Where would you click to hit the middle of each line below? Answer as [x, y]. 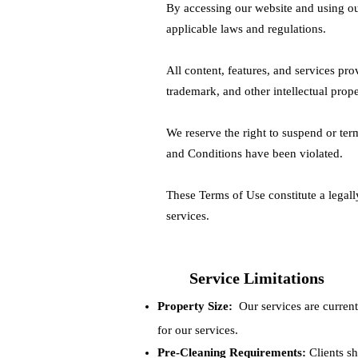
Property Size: [195, 306]
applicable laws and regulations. [246, 29]
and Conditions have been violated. [255, 153]
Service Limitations [257, 278]
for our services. [198, 330]
